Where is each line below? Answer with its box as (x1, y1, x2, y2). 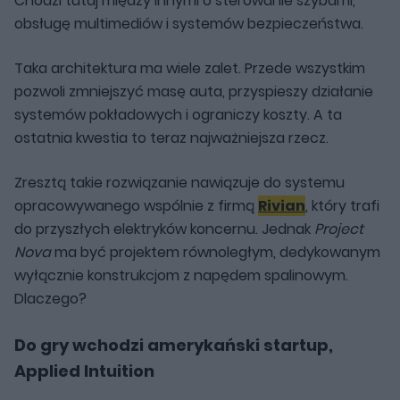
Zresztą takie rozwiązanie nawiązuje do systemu (14, 171, 345, 193)
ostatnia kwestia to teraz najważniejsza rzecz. (14, 127, 329, 148)
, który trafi (305, 195, 379, 216)
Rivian (258, 195, 305, 216)
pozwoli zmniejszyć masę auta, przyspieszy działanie (14, 80, 373, 102)
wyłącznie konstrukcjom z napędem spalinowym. (14, 264, 348, 286)
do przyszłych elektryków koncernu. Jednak (14, 218, 314, 239)
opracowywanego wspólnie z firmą (14, 195, 258, 216)
